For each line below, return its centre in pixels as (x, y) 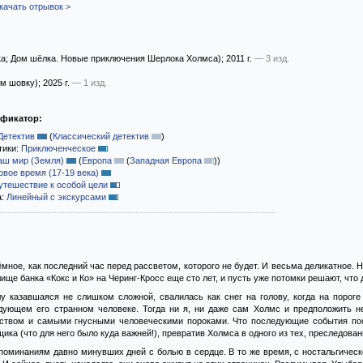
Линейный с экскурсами (56, 197)
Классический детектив (101, 136)
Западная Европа (166, 160)
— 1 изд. (90, 83)
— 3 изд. (272, 58)
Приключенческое (58, 148)
